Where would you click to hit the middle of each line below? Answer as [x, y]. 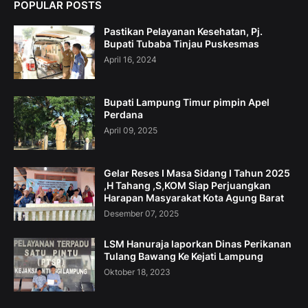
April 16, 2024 [130, 60]
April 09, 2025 [131, 131]
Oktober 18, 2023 [137, 272]
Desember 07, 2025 [141, 214]
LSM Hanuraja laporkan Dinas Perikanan [198, 244]
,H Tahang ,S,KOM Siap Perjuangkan [187, 186]
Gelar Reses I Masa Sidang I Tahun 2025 [197, 173]
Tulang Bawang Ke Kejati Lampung [184, 256]
